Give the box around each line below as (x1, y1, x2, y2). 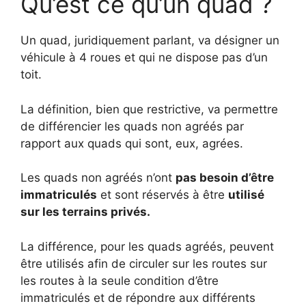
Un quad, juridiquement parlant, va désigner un (20, 33, 279, 47)
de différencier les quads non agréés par (20, 119, 244, 133)
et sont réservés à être (97, 188, 228, 201)
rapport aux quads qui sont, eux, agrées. (20, 136, 243, 150)
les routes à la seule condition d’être (20, 273, 219, 288)
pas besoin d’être (176, 171, 274, 184)
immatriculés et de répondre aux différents (20, 290, 255, 305)
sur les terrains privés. (20, 205, 150, 219)
